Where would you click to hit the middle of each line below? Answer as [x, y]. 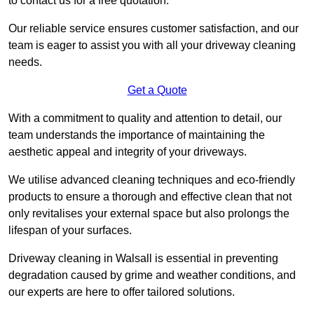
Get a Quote [157, 90]
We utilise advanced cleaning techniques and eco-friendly [152, 180]
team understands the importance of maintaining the [137, 135]
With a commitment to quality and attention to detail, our [145, 118]
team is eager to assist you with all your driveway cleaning [152, 46]
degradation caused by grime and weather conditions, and [152, 275]
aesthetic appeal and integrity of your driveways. [128, 152]
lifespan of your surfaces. [70, 231]
